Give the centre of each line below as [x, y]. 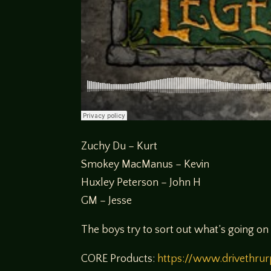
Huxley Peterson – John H [141, 183]
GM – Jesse [107, 201]
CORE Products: [119, 259]
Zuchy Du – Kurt [119, 147]
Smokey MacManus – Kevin [145, 165]
